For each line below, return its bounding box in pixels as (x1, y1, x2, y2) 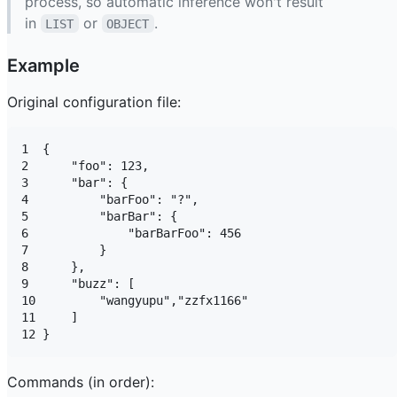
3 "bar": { (21, 175, 128, 190)
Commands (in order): (7, 372, 154, 391)
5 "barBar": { (21, 208, 177, 223)
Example (7, 54, 80, 76)
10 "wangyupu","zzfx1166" (21, 292, 248, 307)
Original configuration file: (7, 92, 181, 111)
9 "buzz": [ (21, 276, 135, 291)
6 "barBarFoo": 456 (21, 225, 241, 240)
